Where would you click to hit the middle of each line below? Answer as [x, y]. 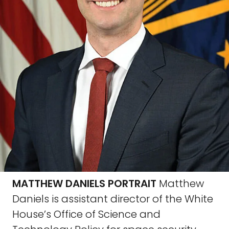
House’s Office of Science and [86, 214]
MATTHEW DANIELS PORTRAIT [84, 184]
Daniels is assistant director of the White [113, 199]
